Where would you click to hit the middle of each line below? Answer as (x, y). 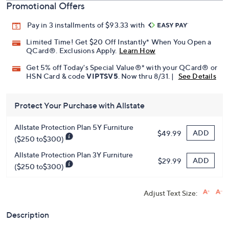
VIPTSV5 (102, 76)
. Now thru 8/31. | (147, 76)
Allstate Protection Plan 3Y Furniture (74, 155)
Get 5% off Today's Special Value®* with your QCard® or (122, 67)
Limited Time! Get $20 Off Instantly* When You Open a (119, 42)
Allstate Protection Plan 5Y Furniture (74, 127)
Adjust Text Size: (170, 193)
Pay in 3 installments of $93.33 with (87, 25)
